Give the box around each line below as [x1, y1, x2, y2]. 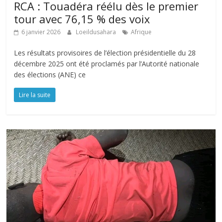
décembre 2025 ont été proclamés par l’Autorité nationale [14, 59, 200, 69]
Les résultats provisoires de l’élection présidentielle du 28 [14, 48, 196, 58]
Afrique [131, 28, 152, 37]
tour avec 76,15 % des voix [14, 11, 151, 27]
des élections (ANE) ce [14, 70, 86, 80]
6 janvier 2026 [21, 28, 61, 37]
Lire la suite [19, 91, 51, 100]
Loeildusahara [76, 28, 118, 37]
